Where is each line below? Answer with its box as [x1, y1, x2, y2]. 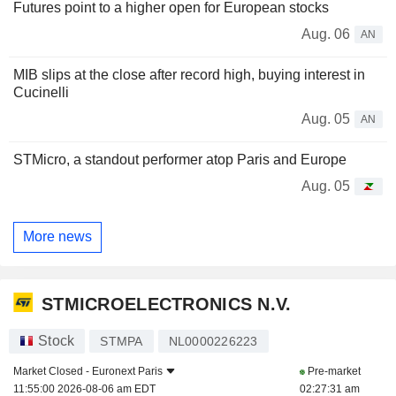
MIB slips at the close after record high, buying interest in [13, 66, 365, 82]
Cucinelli [13, 84, 69, 100]
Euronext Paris [92, 365, 163, 378]
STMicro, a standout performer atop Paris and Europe [13, 151, 346, 167]
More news [23, 229, 92, 245]
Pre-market [304, 365, 361, 378]
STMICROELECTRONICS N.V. [42, 293, 292, 314]
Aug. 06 [301, 26, 350, 42]
